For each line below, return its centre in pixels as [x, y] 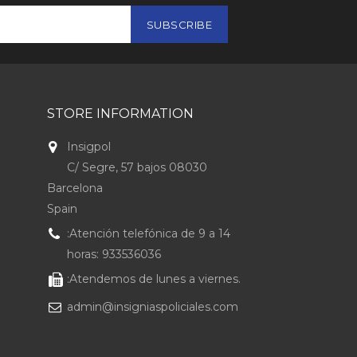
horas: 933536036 [114, 255]
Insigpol [89, 147]
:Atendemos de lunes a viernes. [154, 279]
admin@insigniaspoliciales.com [153, 307]
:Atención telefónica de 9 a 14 [149, 234]
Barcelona [75, 188]
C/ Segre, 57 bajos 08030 [137, 168]
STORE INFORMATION [121, 114]
